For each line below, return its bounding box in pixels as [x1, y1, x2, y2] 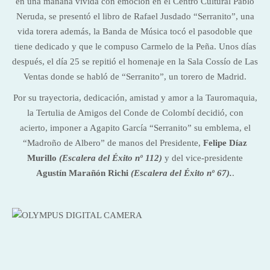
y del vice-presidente [162, 153, 243, 163]
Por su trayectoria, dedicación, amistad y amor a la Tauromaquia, [13, 93, 257, 102]
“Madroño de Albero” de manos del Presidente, [23, 138, 203, 148]
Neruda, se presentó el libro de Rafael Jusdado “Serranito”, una [16, 11, 254, 21]
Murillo [27, 153, 57, 163]
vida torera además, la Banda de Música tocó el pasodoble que [17, 27, 253, 36]
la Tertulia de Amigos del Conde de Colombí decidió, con [27, 108, 243, 118]
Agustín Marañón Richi [36, 168, 128, 178]
